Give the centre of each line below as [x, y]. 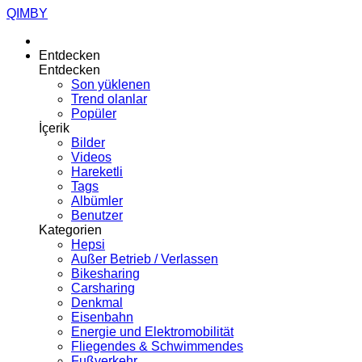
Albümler [97, 201]
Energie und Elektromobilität [152, 332]
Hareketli [97, 172]
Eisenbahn [102, 317]
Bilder [88, 143]
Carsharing [103, 288]
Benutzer [97, 215]
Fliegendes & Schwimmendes [157, 346]
